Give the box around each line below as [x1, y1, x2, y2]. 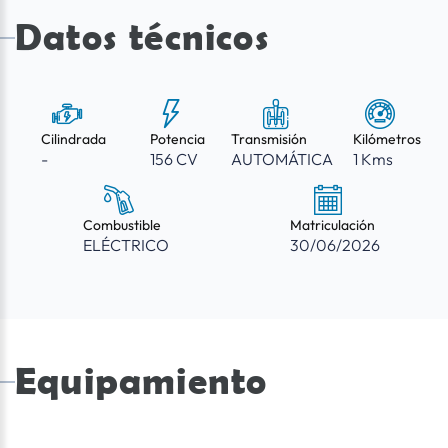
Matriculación [289, 216, 375, 235]
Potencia [150, 130, 206, 149]
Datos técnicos [15, 15, 270, 59]
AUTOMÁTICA [231, 149, 334, 170]
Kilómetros [352, 130, 421, 149]
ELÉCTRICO [82, 235, 169, 256]
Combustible [82, 216, 161, 235]
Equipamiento [15, 359, 268, 403]
